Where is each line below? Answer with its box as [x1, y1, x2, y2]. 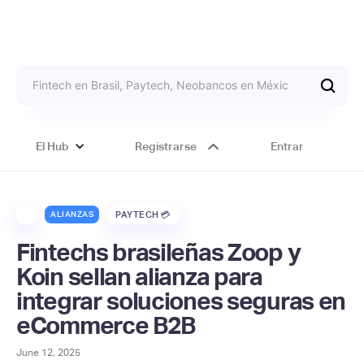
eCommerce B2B [16, 311, 196, 340]
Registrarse [134, 140, 197, 153]
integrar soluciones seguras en [16, 287, 346, 315]
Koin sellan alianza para [16, 262, 262, 291]
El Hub [36, 140, 70, 153]
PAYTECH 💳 [115, 209, 171, 219]
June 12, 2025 [16, 347, 80, 358]
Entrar [270, 140, 304, 153]
